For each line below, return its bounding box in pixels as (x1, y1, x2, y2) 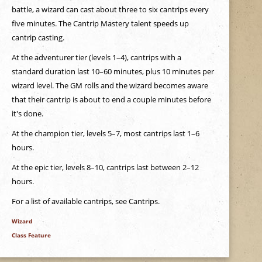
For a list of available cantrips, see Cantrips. (11, 196, 160, 206)
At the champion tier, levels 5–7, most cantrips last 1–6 (11, 128, 199, 139)
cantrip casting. (11, 32, 64, 43)
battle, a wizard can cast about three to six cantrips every (11, 4, 209, 15)
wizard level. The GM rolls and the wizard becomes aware (11, 80, 208, 91)
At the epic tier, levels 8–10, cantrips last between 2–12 (11, 162, 199, 173)
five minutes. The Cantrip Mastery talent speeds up (11, 18, 189, 29)
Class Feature (11, 231, 51, 239)
